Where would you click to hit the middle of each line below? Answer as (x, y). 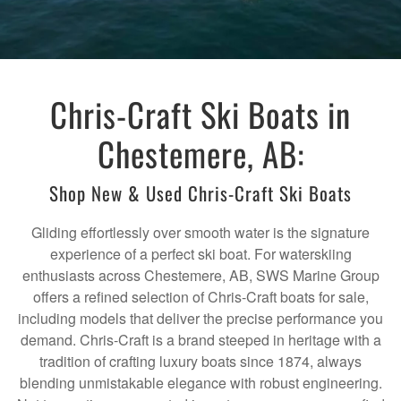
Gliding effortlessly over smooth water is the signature (200, 233)
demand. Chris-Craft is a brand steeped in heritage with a (200, 340)
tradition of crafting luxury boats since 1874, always (200, 362)
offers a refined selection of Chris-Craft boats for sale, (200, 297)
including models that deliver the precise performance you (200, 319)
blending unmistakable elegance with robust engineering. (200, 383)
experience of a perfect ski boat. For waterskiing (200, 254)
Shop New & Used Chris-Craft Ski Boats (200, 193)
